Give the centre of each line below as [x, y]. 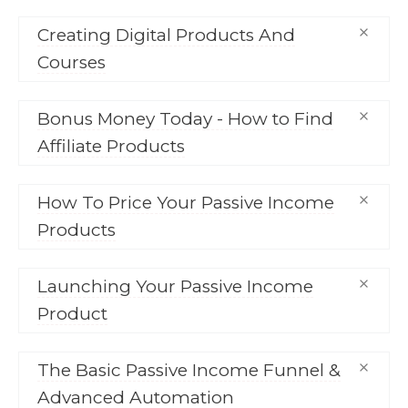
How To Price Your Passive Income [186, 203]
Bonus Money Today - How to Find [185, 119]
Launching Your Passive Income [175, 287]
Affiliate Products [111, 147]
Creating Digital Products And [166, 36]
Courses [71, 63]
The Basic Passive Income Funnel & [189, 371]
